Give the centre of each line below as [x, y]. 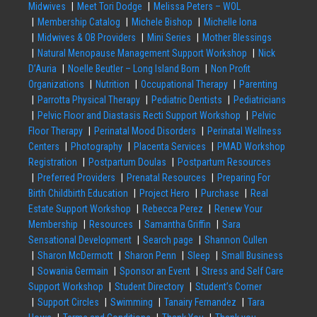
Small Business [252, 255]
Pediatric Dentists [187, 99]
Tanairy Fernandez [200, 302]
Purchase [220, 193]
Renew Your [238, 208]
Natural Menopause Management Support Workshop [142, 53]
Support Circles [68, 302]
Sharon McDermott [75, 255]
